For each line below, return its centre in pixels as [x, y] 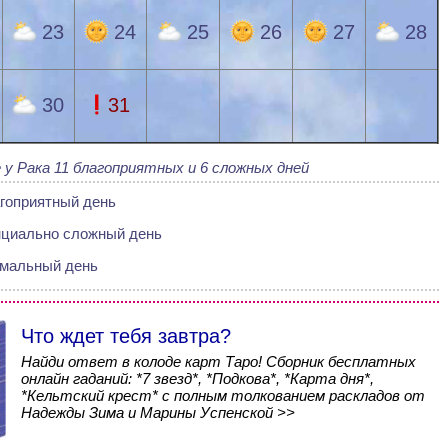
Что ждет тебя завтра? [125, 336]
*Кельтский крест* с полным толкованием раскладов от [222, 395]
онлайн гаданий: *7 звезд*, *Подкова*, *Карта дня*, [197, 378]
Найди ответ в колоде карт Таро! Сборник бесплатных [218, 361]
